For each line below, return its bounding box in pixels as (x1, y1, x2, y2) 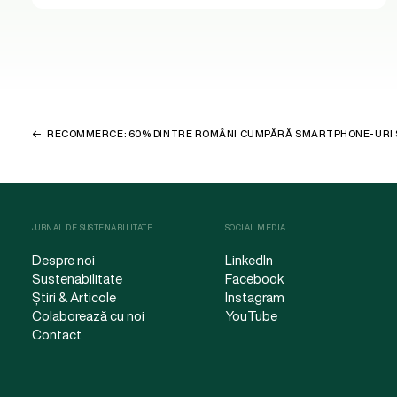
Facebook (225, 269, 284, 288)
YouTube (225, 306, 277, 325)
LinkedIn (225, 250, 273, 269)
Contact (32, 324, 82, 344)
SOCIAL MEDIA (225, 222, 286, 233)
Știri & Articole (32, 287, 116, 307)
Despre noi (32, 250, 95, 269)
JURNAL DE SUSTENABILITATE (32, 222, 153, 233)
